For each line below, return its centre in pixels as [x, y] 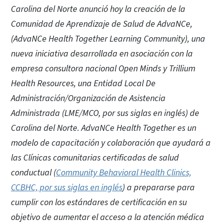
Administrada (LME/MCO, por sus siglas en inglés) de [105, 113]
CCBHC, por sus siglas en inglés [67, 187]
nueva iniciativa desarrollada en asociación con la [102, 54]
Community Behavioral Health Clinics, [124, 172]
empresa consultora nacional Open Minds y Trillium [103, 68]
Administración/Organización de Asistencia [88, 98]
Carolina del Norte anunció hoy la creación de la [98, 9]
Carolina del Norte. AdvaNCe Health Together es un [104, 128]
